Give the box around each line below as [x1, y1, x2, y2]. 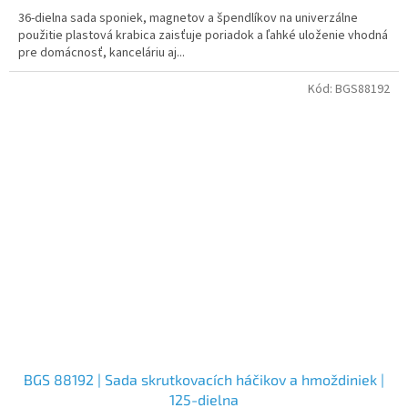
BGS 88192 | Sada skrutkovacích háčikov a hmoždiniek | [24, 370, 384, 388]
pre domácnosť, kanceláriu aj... [18, 44, 185, 63]
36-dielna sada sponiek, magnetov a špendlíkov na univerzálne [18, 9, 358, 28]
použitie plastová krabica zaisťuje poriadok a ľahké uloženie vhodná [18, 26, 388, 46]
